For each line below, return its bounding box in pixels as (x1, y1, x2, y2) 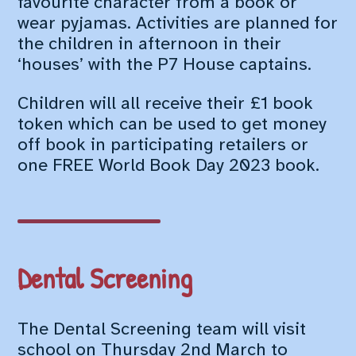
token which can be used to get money (17, 114, 327, 134)
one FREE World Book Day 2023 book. (17, 156, 320, 176)
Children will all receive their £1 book (17, 94, 314, 114)
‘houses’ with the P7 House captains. (17, 56, 312, 75)
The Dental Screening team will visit (17, 320, 307, 340)
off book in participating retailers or (17, 135, 309, 155)
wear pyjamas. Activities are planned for (17, 14, 339, 34)
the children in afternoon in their (17, 35, 282, 55)
